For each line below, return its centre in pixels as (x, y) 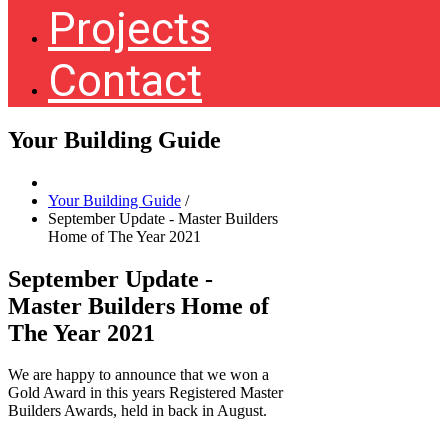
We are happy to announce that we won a (138, 375)
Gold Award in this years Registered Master (145, 393)
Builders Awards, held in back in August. (141, 411)
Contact (125, 80)
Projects (129, 28)
